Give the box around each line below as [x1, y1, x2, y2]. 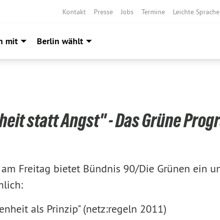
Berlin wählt [37, 35, 83, 47]
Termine [141, 7, 165, 16]
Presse [94, 7, 113, 16]
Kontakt [62, 7, 86, 16]
